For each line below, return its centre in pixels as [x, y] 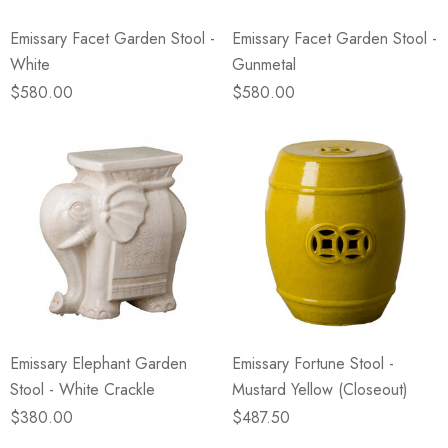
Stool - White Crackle [82, 389]
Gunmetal [264, 64]
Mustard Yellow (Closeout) [320, 389]
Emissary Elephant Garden [98, 363]
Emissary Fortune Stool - [313, 363]
